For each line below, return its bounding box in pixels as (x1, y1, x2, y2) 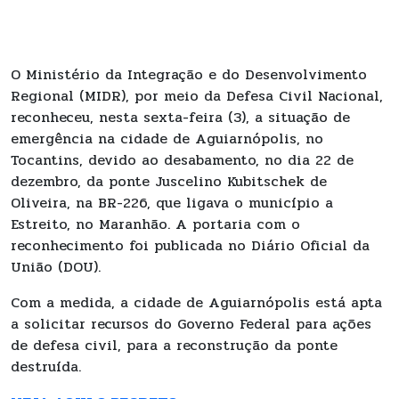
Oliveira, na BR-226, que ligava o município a (11, 191, 333, 214)
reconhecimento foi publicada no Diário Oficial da (11, 233, 370, 256)
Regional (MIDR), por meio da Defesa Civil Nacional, (11, 84, 383, 107)
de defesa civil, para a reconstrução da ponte (11, 333, 338, 356)
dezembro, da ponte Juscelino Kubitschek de (11, 169, 327, 192)
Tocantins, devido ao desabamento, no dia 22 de (11, 148, 354, 171)
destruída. (11, 354, 81, 378)
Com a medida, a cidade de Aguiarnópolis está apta (11, 290, 382, 313)
